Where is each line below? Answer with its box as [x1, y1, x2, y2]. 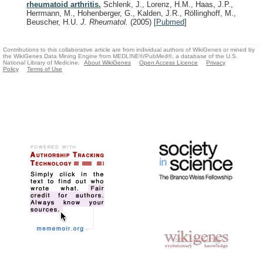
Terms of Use [27, 66, 63, 73]
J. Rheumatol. [80, 17, 130, 26]
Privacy [206, 59, 226, 66]
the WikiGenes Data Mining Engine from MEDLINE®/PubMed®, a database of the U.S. [3, 53, 238, 60]
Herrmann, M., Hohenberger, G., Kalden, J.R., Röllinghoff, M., [26, 8, 236, 18]
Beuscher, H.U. [26, 17, 80, 26]
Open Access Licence [139, 59, 198, 66]
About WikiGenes [84, 59, 131, 66]
